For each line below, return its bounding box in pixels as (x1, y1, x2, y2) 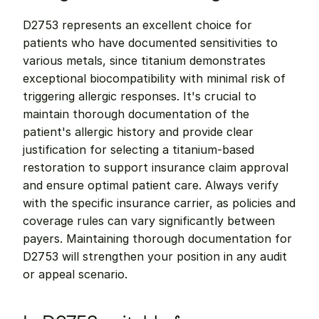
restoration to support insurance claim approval (23, 160, 288, 174)
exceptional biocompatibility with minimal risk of (23, 71, 286, 85)
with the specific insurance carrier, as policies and (23, 196, 296, 210)
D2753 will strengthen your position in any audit (23, 249, 287, 263)
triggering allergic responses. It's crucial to (23, 89, 256, 103)
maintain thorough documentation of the (23, 107, 249, 121)
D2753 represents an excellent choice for (23, 18, 252, 32)
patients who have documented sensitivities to (23, 36, 278, 50)
